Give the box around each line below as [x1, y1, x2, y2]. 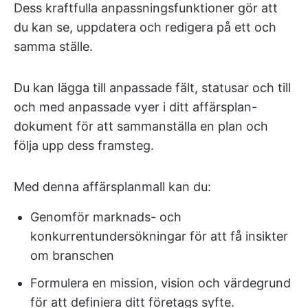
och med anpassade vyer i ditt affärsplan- [14, 99, 257, 114]
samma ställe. [14, 38, 93, 54]
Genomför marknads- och [30, 209, 181, 224]
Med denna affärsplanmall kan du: [14, 179, 211, 194]
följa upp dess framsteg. [14, 137, 154, 153]
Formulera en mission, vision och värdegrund [30, 275, 291, 290]
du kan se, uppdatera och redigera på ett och [14, 19, 276, 34]
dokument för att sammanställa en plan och [14, 118, 268, 133]
